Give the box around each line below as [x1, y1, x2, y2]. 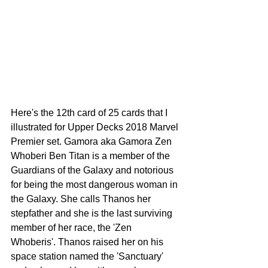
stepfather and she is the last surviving [11, 208, 175, 218]
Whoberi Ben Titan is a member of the [11, 150, 172, 161]
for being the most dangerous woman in [11, 179, 180, 190]
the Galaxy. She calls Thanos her [11, 193, 153, 204]
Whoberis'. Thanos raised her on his [11, 236, 166, 247]
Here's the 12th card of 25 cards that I [11, 107, 170, 118]
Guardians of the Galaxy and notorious [11, 165, 176, 175]
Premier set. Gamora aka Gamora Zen [11, 136, 174, 147]
